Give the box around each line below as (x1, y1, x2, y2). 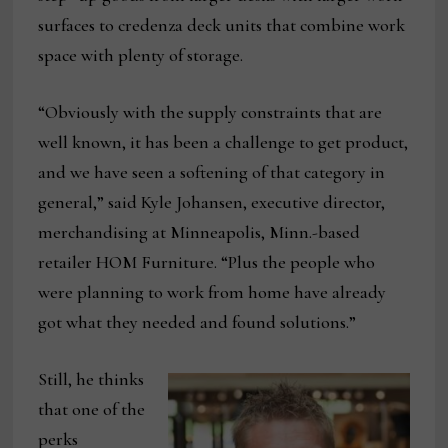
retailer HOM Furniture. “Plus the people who (38, 251, 376, 274)
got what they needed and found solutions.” (38, 311, 357, 334)
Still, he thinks (38, 368, 145, 391)
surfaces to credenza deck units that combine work (38, 14, 406, 37)
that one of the (38, 398, 146, 421)
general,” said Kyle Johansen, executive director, (38, 191, 386, 214)
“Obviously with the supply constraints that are (38, 101, 383, 124)
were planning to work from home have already (38, 281, 387, 304)
